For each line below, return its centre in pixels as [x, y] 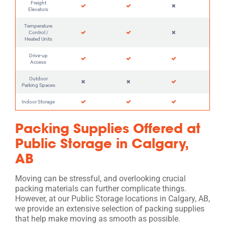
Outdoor [38, 78]
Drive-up [38, 55]
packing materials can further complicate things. [101, 188]
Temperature [38, 26]
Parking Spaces [38, 85]
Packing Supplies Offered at [108, 128]
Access [38, 62]
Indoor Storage [38, 101]
